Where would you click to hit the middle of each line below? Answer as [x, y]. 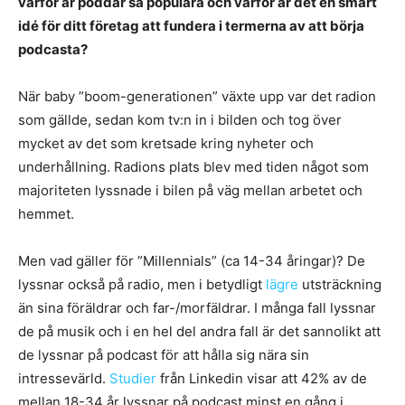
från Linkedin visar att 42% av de [262, 379]
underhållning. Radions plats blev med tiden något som [193, 167]
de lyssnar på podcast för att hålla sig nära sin [164, 355]
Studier [133, 379]
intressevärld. [64, 379]
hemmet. [46, 214]
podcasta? [53, 50]
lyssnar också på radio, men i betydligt [142, 285]
